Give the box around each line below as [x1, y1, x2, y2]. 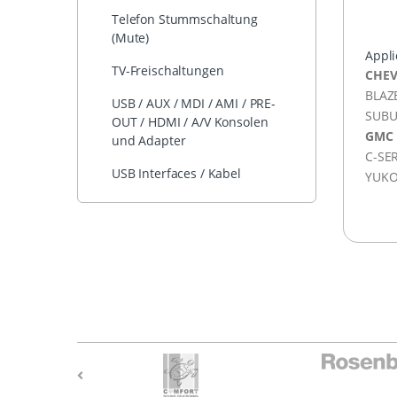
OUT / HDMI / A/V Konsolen [112, 113, 269, 131]
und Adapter [112, 132, 186, 150]
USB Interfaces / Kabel [112, 165, 241, 183]
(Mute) [112, 29, 150, 47]
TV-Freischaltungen [112, 62, 224, 80]
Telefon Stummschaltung [112, 11, 258, 28]
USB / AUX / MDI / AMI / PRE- [112, 95, 276, 113]
